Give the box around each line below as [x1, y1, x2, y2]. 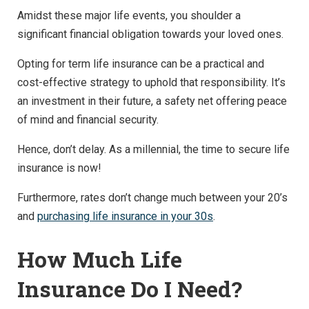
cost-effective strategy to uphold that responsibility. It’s [17, 75, 286, 89]
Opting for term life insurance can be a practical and [17, 57, 264, 70]
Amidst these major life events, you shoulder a [17, 8, 241, 22]
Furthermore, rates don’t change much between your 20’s [17, 190, 288, 204]
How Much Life [17, 244, 182, 275]
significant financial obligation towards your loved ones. [17, 27, 283, 41]
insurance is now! [17, 161, 101, 175]
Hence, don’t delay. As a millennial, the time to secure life [17, 142, 290, 156]
